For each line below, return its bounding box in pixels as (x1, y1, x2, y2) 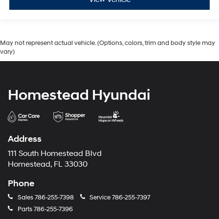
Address (8, 133, 42, 145)
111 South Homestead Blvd (8, 149, 102, 158)
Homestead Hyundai (8, 86, 150, 104)
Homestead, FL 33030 (8, 159, 88, 169)
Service (88, 193, 112, 201)
